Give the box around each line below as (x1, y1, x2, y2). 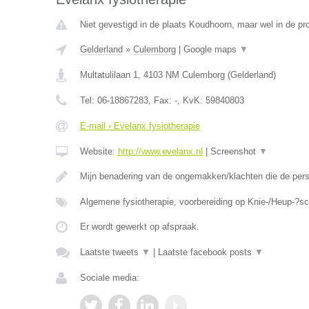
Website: (79, 146, 118, 157)
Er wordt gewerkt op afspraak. (79, 221, 199, 232)
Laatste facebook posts (157, 247, 255, 257)
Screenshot (210, 146, 259, 157)
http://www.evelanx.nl (117, 146, 203, 157)
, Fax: (148, 95, 175, 106)
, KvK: (177, 95, 206, 106)
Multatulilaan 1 (79, 70, 138, 80)
